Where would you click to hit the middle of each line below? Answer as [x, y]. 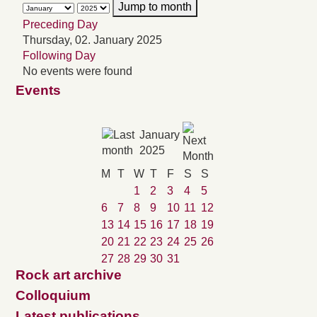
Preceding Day [60, 25]
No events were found [77, 71]
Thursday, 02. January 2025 [92, 40]
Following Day [59, 56]
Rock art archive [69, 275]
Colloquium [53, 296]
